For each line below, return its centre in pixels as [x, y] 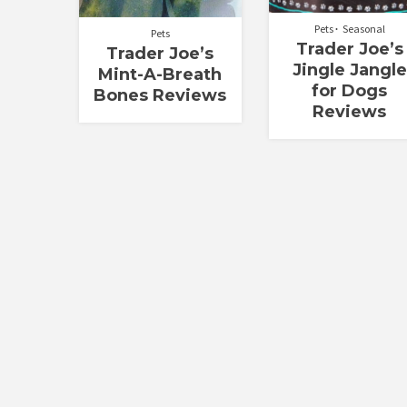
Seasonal [363, 28]
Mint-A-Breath [160, 74]
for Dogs [350, 90]
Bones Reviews [160, 95]
